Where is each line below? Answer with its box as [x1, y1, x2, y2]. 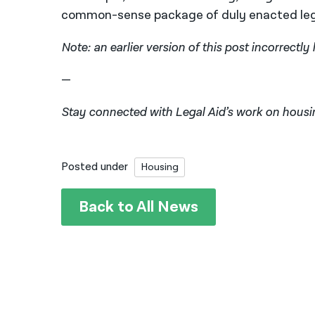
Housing [141, 160, 179, 174]
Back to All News [78, 197, 198, 218]
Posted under [61, 160, 128, 175]
